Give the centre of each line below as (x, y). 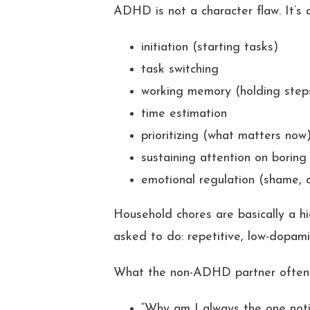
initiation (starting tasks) (210, 47)
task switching (180, 70)
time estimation (184, 114)
